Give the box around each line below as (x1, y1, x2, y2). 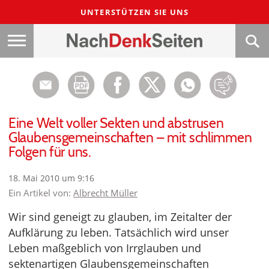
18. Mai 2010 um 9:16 (8, 172, 94, 184)
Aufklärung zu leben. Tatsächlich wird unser (8, 225, 229, 240)
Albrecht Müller (73, 187, 138, 199)
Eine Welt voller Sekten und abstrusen (8, 115, 224, 131)
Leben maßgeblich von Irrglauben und (8, 241, 201, 255)
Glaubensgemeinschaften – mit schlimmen (8, 129, 252, 146)
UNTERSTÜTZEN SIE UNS (80, 7, 189, 17)
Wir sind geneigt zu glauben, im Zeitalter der (8, 210, 232, 224)
